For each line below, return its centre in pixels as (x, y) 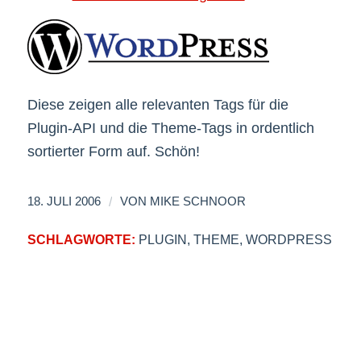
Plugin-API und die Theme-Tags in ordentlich (170, 128)
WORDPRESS (288, 240)
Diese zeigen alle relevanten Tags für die (158, 104)
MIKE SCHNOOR (197, 202)
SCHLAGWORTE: (81, 240)
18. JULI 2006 (64, 202)
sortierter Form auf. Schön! (113, 151)
